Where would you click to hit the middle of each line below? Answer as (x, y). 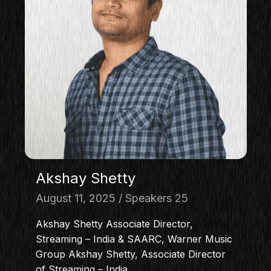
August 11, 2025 (75, 198)
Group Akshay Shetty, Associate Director (130, 254)
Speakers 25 (156, 198)
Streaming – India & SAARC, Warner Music (134, 239)
